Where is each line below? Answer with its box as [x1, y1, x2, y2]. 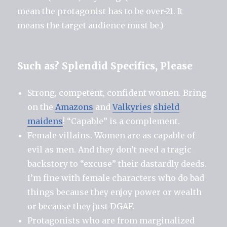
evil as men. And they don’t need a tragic [27, 144, 192, 155]
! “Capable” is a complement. [63, 116, 180, 126]
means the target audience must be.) [17, 20, 164, 30]
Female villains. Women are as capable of [27, 130, 196, 140]
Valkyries [112, 101, 152, 112]
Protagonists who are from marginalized [27, 215, 195, 225]
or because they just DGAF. [27, 201, 135, 211]
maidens [27, 116, 63, 126]
